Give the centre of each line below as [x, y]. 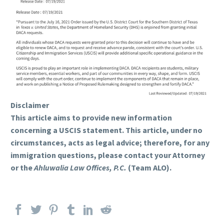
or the [22, 168]
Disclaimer [30, 105]
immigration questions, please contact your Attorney [108, 155]
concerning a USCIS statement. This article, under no [106, 130]
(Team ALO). [149, 168]
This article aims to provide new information [91, 118]
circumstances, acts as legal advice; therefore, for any [110, 143]
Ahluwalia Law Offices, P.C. [80, 168]
